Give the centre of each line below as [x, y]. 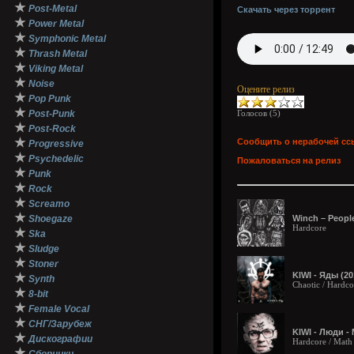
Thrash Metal [58, 54]
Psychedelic [56, 159]
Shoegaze [51, 219]
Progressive [56, 144]
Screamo [49, 204]
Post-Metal [53, 9]
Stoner [43, 264]
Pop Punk [50, 99]
